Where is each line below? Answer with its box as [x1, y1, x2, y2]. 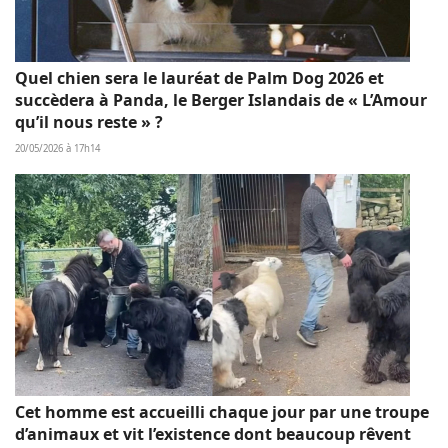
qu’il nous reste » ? [15, 110, 163, 133]
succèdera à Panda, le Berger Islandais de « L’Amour [15, 88, 427, 111]
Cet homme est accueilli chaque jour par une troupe [15, 400, 429, 423]
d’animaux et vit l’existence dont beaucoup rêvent [15, 422, 411, 445]
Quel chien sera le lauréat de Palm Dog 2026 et [15, 66, 384, 89]
